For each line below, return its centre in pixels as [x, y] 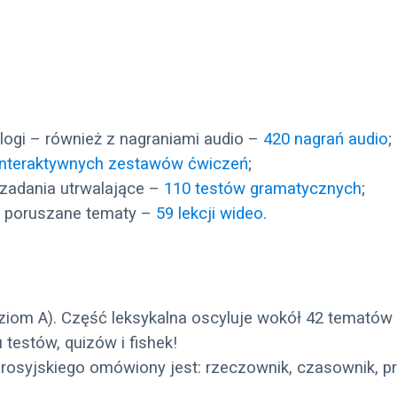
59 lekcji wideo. [211, 214]
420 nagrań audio [326, 140]
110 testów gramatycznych [263, 189]
